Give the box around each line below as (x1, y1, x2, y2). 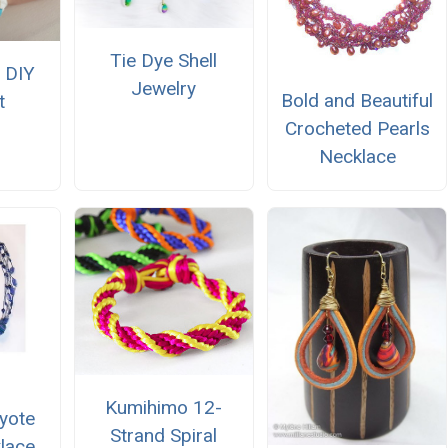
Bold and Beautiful (281, 88, 434, 112)
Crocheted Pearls (284, 116, 430, 140)
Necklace (318, 144, 396, 168)
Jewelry (131, 77, 197, 101)
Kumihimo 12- (105, 396, 223, 419)
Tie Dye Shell (110, 49, 218, 73)
